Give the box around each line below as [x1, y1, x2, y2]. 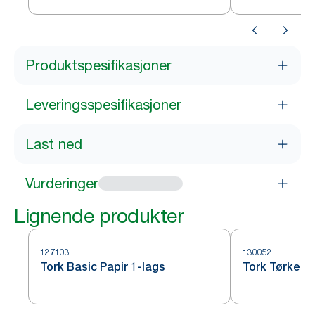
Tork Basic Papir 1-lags [40, 260, 165, 274]
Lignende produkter [14, 204, 184, 228]
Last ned [25, 136, 82, 153]
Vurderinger [25, 175, 98, 192]
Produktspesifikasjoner [25, 57, 172, 74]
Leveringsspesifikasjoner [25, 96, 181, 113]
